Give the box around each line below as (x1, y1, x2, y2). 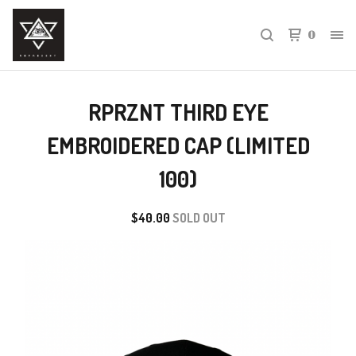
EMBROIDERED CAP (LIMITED (46, 131, 310, 160)
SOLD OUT (172, 210, 226, 226)
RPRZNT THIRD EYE (87, 98, 269, 126)
